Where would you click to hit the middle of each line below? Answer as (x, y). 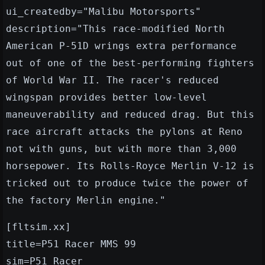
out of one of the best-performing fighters (130, 63)
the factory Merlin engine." (86, 201)
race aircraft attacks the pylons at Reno (124, 132)
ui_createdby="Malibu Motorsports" (104, 12)
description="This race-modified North (115, 29)
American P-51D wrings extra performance (121, 46)
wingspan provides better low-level (106, 98)
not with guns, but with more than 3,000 (121, 149)
